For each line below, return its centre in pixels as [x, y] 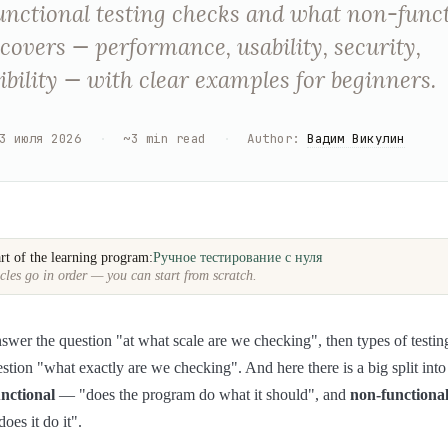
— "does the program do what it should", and [202, 395]
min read [175, 138]
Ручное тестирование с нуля [238, 257]
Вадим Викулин [356, 138]
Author [270, 138]
